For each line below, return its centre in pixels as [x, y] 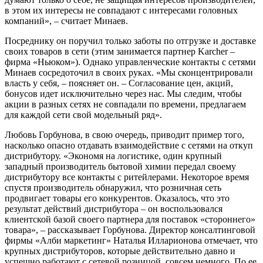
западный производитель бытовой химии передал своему [120, 166]
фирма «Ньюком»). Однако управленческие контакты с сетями [130, 62]
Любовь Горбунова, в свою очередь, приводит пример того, [124, 134]
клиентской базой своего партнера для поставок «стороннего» [130, 219]
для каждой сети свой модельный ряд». [83, 114]
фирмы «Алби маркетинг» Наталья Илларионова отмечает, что [131, 240]
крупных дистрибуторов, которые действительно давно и [120, 251]
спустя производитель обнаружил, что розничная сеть [113, 187]
